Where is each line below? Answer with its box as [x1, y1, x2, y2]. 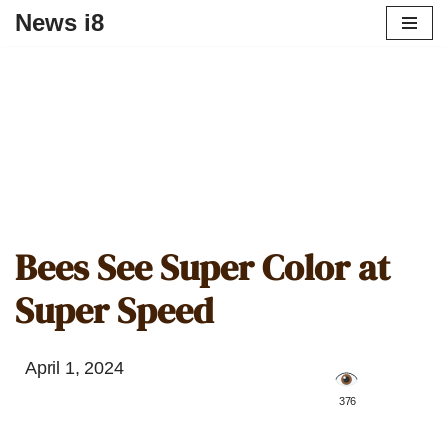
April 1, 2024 [25, 358, 124, 378]
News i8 [15, 9, 104, 36]
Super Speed [15, 286, 214, 335]
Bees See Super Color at [15, 243, 390, 292]
